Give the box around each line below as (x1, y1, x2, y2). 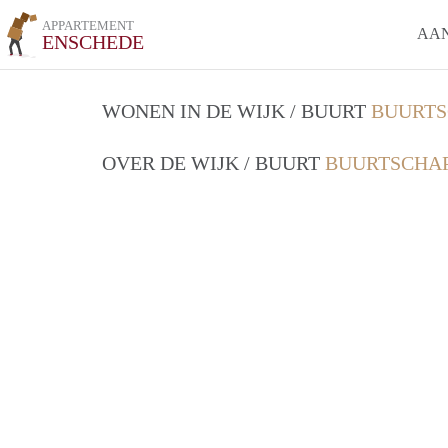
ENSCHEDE (42, 31, 145, 53)
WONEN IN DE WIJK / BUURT (102, 100, 371, 122)
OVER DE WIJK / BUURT (102, 152, 325, 174)
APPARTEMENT (42, 18, 135, 33)
